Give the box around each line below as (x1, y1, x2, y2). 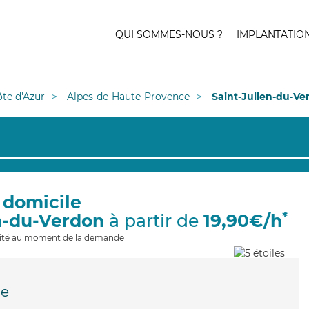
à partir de (104, 210, 203, 231)
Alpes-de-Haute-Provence (67, 90, 190, 103)
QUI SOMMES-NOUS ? (115, 28, 223, 41)
